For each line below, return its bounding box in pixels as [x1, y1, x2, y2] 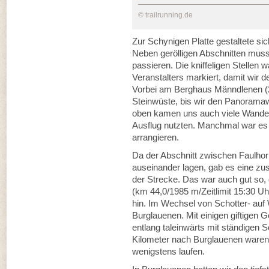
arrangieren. [132, 132, 181, 142]
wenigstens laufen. [132, 246, 205, 256]
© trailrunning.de [138, 11, 193, 19]
